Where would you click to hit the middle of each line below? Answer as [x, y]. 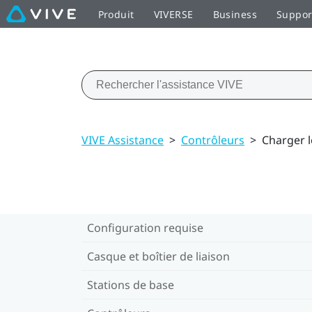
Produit [116, 14]
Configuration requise [145, 227]
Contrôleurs [213, 140]
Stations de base [131, 284]
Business [235, 14]
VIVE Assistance [123, 140]
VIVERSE [173, 14]
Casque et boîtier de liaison [158, 256]
